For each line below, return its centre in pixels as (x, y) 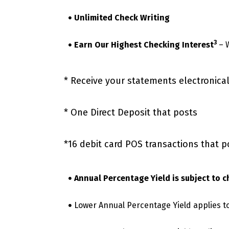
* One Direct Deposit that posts (131, 112)
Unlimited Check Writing (122, 17)
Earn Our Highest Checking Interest (144, 44)
